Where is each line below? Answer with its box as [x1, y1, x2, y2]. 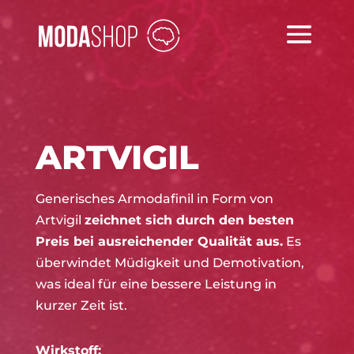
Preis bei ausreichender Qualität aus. [35, 234, 283, 249]
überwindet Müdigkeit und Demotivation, [35, 255, 304, 270]
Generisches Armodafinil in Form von [35, 191, 273, 206]
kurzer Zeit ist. [35, 298, 127, 313]
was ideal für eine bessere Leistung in [35, 277, 277, 292]
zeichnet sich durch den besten [84, 213, 294, 228]
